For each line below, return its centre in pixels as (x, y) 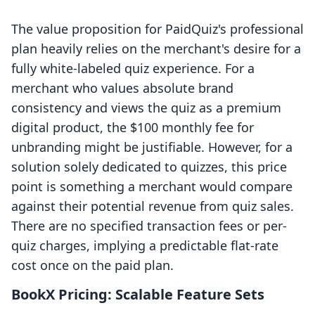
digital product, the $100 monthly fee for (133, 128)
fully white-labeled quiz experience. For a (133, 69)
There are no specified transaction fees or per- (149, 226)
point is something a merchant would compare (152, 187)
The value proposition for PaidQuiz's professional (157, 29)
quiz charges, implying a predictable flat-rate (145, 246)
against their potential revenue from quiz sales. (153, 206)
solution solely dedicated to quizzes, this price (149, 167)
